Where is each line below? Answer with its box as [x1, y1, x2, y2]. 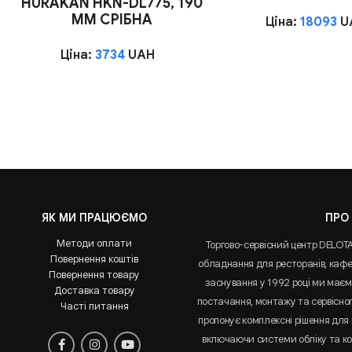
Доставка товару [53, 283, 135, 297]
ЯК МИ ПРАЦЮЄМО [42, 210, 148, 225]
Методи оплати [57, 236, 133, 250]
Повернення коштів [50, 251, 139, 266]
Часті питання [60, 299, 129, 313]
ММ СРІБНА [71, 10, 152, 28]
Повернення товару [49, 267, 141, 281]
